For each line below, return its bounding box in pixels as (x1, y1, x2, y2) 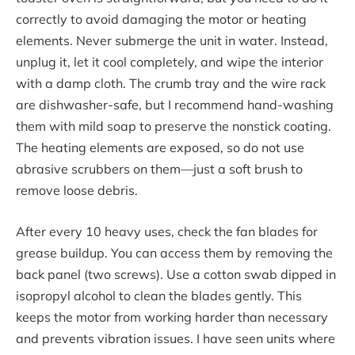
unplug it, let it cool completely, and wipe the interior (16, 54, 323, 71)
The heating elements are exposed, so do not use (16, 139, 304, 156)
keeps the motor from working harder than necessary (16, 308, 328, 325)
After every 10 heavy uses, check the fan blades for (16, 223, 318, 239)
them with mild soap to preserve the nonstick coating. (16, 118, 331, 135)
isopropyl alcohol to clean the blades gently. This (16, 287, 302, 303)
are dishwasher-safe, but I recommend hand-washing (16, 97, 334, 113)
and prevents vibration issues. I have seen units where (16, 330, 335, 346)
